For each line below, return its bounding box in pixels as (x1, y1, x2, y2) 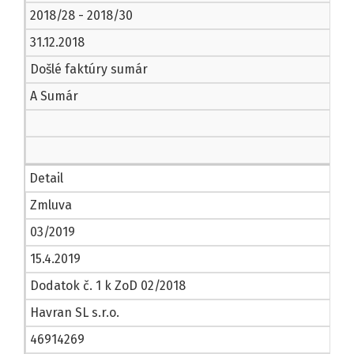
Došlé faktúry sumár (30, 62, 148, 77)
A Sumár (30, 88, 78, 104)
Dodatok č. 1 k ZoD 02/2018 (30, 278, 186, 294)
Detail (29, 171, 63, 186)
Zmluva (30, 198, 72, 213)
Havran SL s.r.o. (30, 305, 119, 321)
